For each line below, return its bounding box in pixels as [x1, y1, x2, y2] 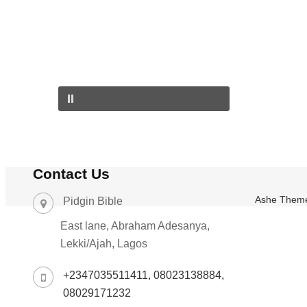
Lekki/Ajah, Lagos [60, 237, 147, 249]
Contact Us [33, 165, 110, 182]
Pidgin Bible [63, 195, 123, 207]
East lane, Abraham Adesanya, [60, 219, 210, 232]
